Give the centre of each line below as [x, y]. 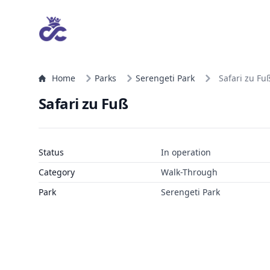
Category [57, 172]
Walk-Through [189, 172]
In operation [186, 152]
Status [51, 152]
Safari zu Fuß [83, 103]
